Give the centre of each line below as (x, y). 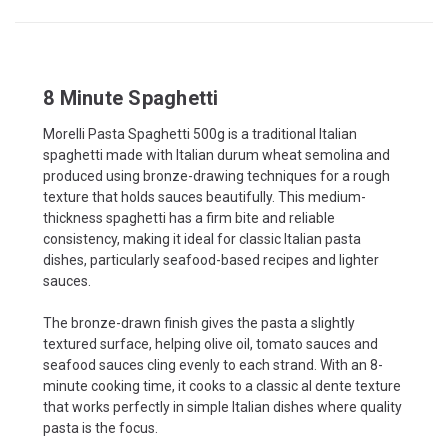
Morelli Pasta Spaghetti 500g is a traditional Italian (200, 133)
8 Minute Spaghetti (131, 97)
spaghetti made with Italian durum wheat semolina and (216, 154)
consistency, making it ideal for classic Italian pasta (202, 238)
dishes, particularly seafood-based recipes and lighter (211, 259)
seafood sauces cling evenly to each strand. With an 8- (213, 364)
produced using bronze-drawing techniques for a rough (216, 175)
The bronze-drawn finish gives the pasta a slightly (199, 322)
